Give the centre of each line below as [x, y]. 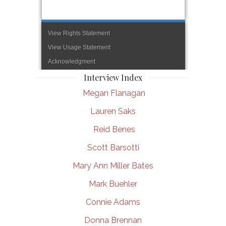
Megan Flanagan [113, 93]
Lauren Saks [113, 111]
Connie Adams [113, 202]
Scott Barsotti [113, 148]
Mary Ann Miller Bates [113, 166]
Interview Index [113, 77]
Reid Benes [113, 129]
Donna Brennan [113, 220]
